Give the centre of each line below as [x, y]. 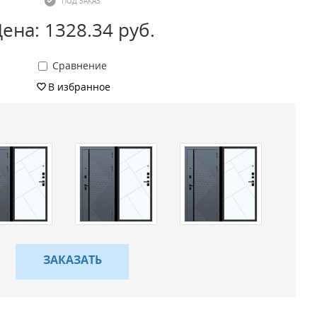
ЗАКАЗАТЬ [72, 260]
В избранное [79, 87]
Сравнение [79, 65]
